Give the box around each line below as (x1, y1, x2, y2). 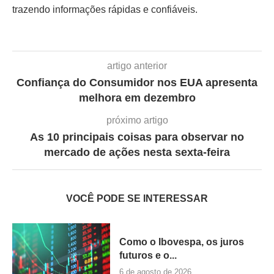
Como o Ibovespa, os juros (119, 236, 244, 247)
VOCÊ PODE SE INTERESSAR (66, 193, 208, 204)
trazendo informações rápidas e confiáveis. (12, 4, 198, 15)
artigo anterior (107, 60, 167, 71)
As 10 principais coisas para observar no (30, 130, 244, 143)
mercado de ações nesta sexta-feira (44, 146, 230, 158)
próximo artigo (106, 114, 168, 125)
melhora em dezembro (78, 91, 196, 104)
